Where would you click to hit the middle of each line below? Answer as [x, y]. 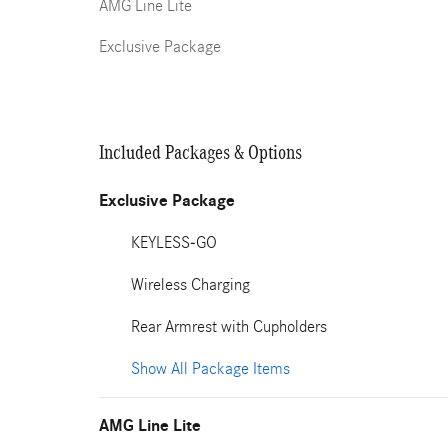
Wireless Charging [190, 284]
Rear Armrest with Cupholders [229, 326]
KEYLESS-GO [174, 242]
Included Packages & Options [200, 152]
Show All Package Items [210, 368]
